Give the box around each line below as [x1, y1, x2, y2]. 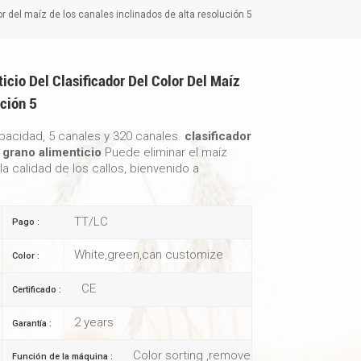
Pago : [12, 217, 40, 228]
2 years [71, 315, 114, 330]
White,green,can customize [71, 247, 224, 263]
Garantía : [12, 317, 52, 329]
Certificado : [12, 284, 62, 295]
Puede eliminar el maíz [105, 144, 228, 160]
